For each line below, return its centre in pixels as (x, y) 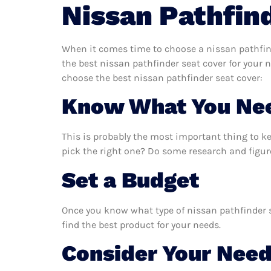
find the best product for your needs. (141, 224)
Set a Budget (130, 180)
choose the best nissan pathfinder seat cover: (162, 77)
